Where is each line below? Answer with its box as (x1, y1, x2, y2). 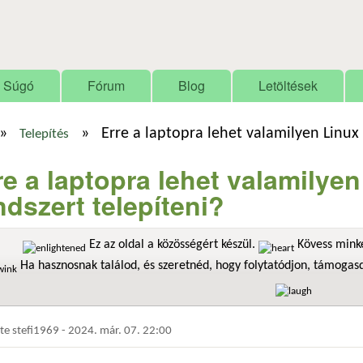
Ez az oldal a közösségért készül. (86, 238, 258, 251)
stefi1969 (12, 324, 59, 337)
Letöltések (258, 76, 318, 95)
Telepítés (19, 128, 69, 141)
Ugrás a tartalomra (104, 6, 205, 19)
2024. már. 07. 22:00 (68, 324, 172, 337)
